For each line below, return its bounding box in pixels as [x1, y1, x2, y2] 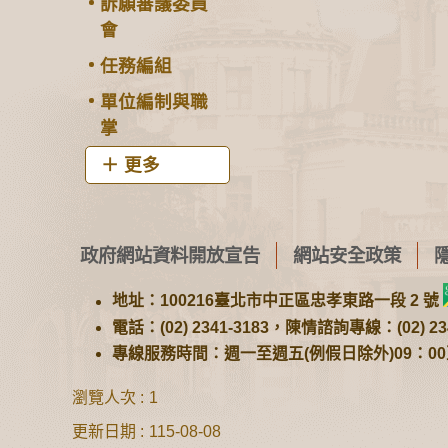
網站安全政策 [293, 245, 401, 266]
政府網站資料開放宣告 [80, 245, 260, 266]
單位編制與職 [100, 92, 208, 112]
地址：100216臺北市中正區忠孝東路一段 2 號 [112, 292, 443, 310]
